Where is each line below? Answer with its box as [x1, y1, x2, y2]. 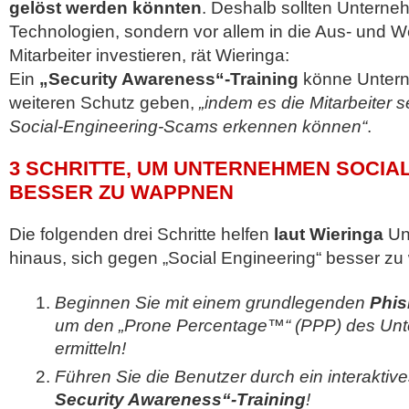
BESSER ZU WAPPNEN [9, 181, 234, 204]
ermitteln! [55, 339, 126, 358]
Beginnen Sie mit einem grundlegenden [55, 293, 370, 312]
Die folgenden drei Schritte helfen [9, 225, 269, 244]
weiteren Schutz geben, [9, 93, 199, 112]
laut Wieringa [269, 225, 383, 244]
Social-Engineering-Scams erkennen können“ [9, 117, 367, 136]
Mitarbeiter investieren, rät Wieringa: [9, 46, 289, 65]
